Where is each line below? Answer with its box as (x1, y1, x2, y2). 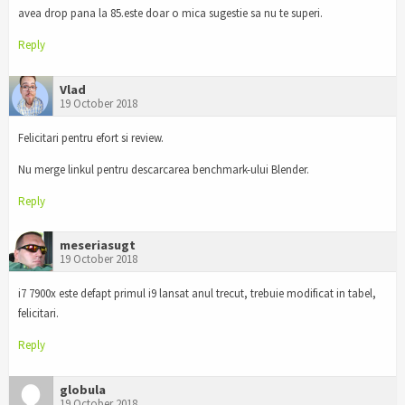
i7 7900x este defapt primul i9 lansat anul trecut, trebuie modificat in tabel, (18, 286, 376, 302)
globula (60, 381, 106, 399)
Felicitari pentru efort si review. (18, 129, 164, 146)
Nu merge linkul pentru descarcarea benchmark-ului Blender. (18, 161, 309, 177)
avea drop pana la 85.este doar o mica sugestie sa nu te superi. (18, 5, 323, 21)
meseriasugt (60, 237, 136, 254)
